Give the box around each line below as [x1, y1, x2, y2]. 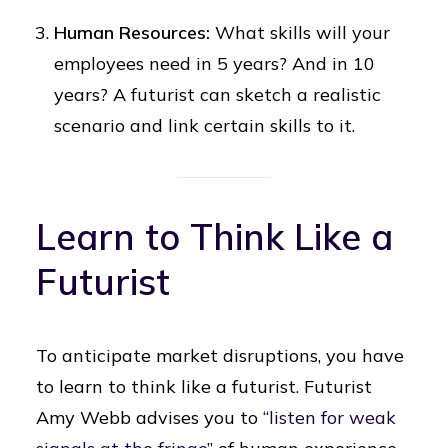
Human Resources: [54, 21, 215, 44]
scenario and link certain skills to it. [54, 114, 355, 137]
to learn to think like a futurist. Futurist [36, 375, 372, 398]
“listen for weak [263, 406, 396, 429]
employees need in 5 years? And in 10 [54, 52, 375, 75]
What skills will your [215, 21, 390, 44]
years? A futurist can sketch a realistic [54, 83, 381, 106]
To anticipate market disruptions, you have [36, 344, 404, 367]
